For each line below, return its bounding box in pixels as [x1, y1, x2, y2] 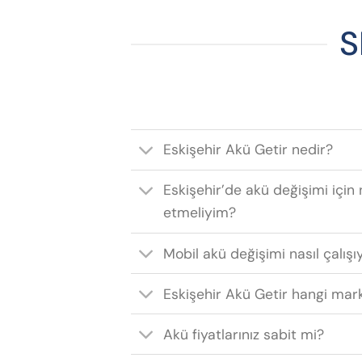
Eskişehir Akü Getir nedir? [163, 141, 334, 159]
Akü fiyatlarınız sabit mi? [163, 325, 325, 343]
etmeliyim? [163, 204, 237, 222]
